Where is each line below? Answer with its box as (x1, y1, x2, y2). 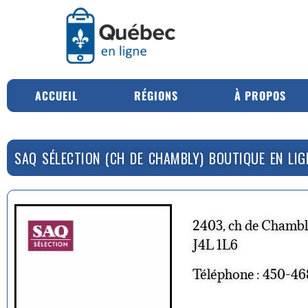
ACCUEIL (35, 87, 78, 104)
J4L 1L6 (192, 236, 238, 253)
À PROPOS (234, 87, 286, 104)
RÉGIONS (134, 87, 178, 104)
